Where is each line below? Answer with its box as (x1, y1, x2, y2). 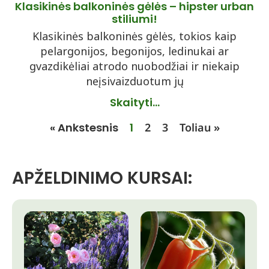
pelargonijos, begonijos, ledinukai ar (40, 44, 229, 58)
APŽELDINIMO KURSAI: (12, 166, 192, 190)
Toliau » (179, 120, 220, 134)
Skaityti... (109, 95, 160, 110)
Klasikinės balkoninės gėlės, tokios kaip (32, 29, 237, 43)
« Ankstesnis (49, 120, 118, 135)
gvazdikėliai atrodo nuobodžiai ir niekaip (29, 59, 240, 73)
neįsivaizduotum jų (85, 74, 184, 88)
